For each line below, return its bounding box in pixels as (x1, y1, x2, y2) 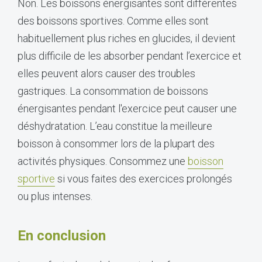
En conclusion (18, 227, 106, 244)
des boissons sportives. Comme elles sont (18, 14, 209, 27)
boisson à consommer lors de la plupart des (18, 137, 215, 150)
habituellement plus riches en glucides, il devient (18, 32, 236, 44)
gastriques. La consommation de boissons (18, 84, 208, 97)
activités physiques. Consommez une (18, 154, 188, 167)
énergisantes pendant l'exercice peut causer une (18, 102, 237, 115)
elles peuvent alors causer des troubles (18, 67, 195, 80)
